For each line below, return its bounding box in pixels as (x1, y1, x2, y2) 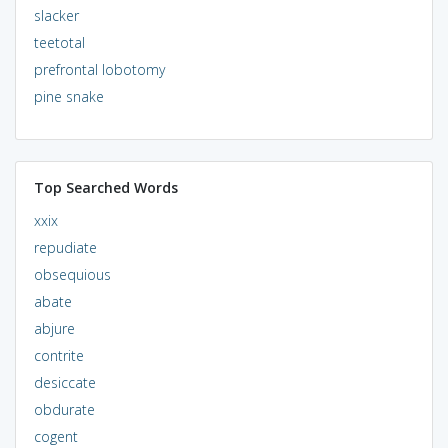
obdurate (33, 399, 95, 419)
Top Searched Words (33, 177, 178, 197)
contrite (33, 345, 84, 365)
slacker (33, 5, 79, 25)
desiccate (33, 372, 96, 392)
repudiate (33, 237, 97, 257)
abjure (33, 318, 75, 338)
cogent (33, 426, 78, 446)
